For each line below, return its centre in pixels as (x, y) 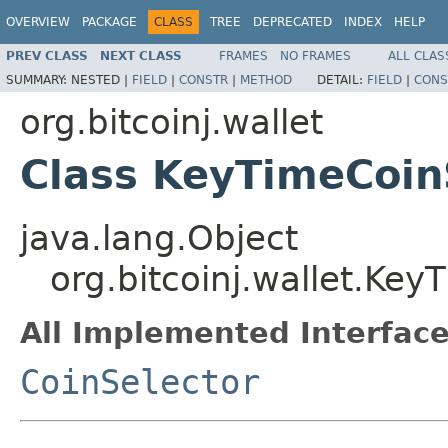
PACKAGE (109, 22)
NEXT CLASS (141, 55)
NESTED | (101, 79)
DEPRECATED (292, 22)
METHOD (266, 79)
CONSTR (203, 79)
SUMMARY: (38, 79)
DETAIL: (342, 79)
